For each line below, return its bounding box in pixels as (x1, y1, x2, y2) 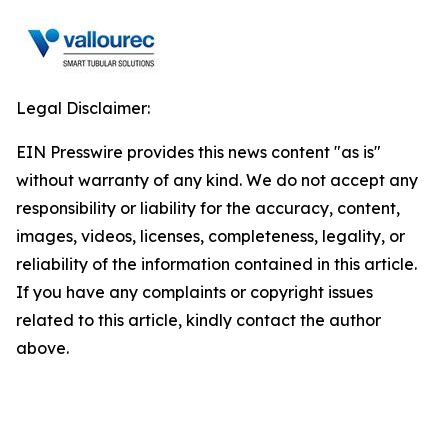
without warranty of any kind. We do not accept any (16, 170, 418, 190)
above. (16, 338, 69, 358)
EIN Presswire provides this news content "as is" (16, 142, 381, 162)
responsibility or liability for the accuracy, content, (16, 198, 400, 218)
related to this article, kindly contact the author (16, 310, 381, 330)
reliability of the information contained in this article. (16, 254, 417, 274)
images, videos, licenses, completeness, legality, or (16, 226, 405, 246)
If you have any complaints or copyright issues (16, 282, 373, 302)
